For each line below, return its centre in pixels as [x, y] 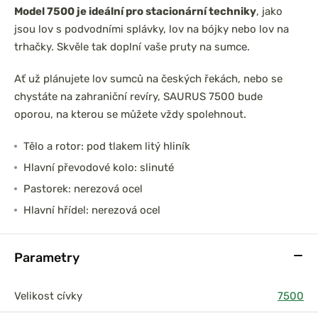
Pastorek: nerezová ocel [83, 189]
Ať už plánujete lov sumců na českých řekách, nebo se [148, 79]
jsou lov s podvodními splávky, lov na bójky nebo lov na [152, 29]
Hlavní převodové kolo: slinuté [98, 168]
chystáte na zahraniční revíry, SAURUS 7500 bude [138, 97]
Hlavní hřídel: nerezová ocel [92, 210]
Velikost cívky [48, 296]
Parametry [47, 257]
